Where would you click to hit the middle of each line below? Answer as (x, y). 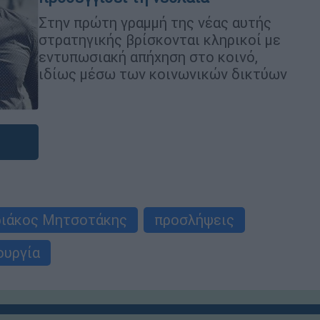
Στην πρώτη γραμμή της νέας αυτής (155, 22)
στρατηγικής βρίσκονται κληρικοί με (160, 39)
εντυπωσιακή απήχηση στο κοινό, (148, 56)
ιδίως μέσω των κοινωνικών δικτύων (163, 74)
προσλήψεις (194, 220)
